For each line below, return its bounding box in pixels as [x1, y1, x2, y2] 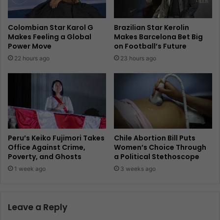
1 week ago [14, 165, 46, 173]
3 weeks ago [120, 165, 156, 173]
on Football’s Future [114, 41, 187, 52]
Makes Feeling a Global [8, 32, 91, 42]
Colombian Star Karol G [8, 23, 93, 33]
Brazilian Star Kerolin [114, 23, 189, 33]
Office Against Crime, [8, 142, 85, 153]
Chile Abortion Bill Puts [114, 133, 195, 143]
